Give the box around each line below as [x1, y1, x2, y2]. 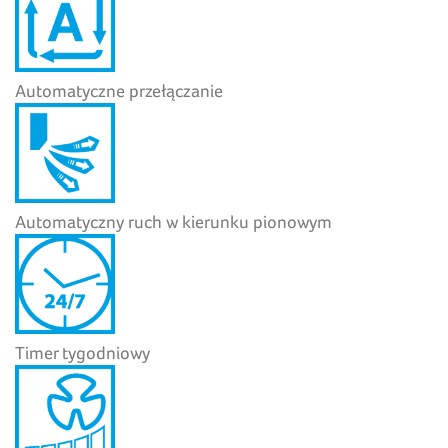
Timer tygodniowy [15, 341, 150, 363]
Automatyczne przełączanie [15, 79, 223, 101]
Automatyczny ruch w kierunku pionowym [15, 210, 332, 232]
